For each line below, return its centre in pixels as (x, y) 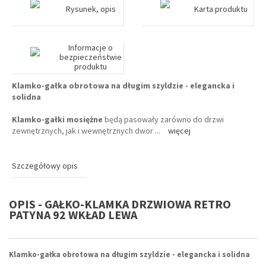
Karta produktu (221, 9)
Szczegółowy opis (45, 166)
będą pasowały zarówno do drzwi (163, 119)
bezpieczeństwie (91, 57)
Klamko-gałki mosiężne (57, 119)
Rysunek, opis (91, 9)
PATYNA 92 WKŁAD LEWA (73, 215)
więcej (179, 131)
